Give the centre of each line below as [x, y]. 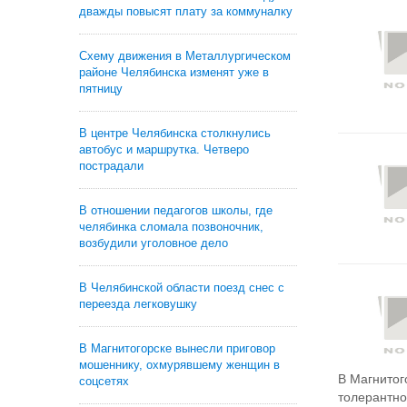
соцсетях [104, 381]
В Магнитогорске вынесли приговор [177, 348]
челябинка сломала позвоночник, [171, 227]
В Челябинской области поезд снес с [182, 288]
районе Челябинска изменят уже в [174, 72]
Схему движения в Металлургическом [185, 56]
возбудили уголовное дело [154, 243]
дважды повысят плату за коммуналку [186, 11]
